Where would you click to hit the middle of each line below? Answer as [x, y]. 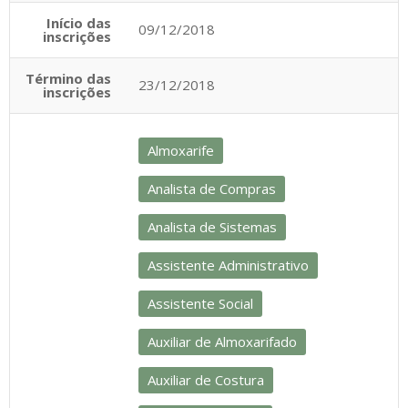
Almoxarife [181, 150]
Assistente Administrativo [228, 265]
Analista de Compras [212, 189]
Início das [79, 23]
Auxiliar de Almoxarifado [222, 342]
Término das [68, 78]
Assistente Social [200, 303]
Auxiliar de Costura [206, 380]
